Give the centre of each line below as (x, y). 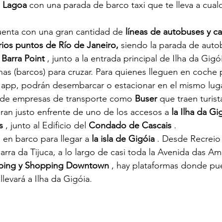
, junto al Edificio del (46, 126)
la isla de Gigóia (123, 139)
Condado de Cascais (130, 126)
